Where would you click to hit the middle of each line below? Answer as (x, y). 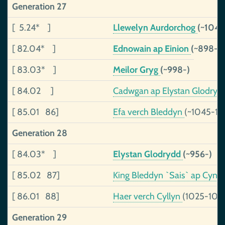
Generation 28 (40, 133)
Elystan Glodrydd (148, 154)
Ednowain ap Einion (152, 49)
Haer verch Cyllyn (148, 196)
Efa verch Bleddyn (149, 112)
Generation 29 (39, 217)
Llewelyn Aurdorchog (155, 28)
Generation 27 (39, 7)
